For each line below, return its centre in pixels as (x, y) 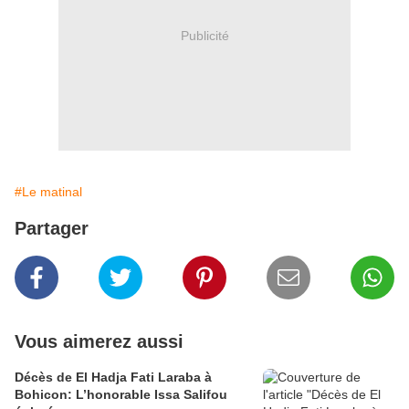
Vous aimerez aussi (99, 341)
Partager (52, 228)
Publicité (204, 36)
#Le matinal (48, 191)
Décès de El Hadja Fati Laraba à (113, 377)
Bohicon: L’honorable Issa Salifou (121, 394)
